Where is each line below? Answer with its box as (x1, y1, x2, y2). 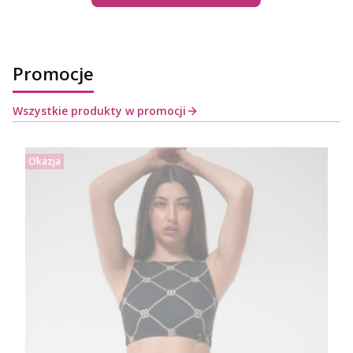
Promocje (13, 61, 94, 87)
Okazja (28, 154, 61, 169)
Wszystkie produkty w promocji (13, 103, 186, 119)
